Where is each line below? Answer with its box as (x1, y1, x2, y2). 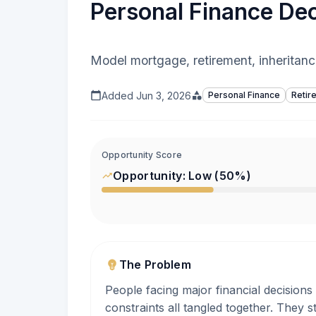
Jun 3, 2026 (136, 89, 191, 102)
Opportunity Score (102, 150, 183, 160)
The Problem (119, 257, 191, 272)
